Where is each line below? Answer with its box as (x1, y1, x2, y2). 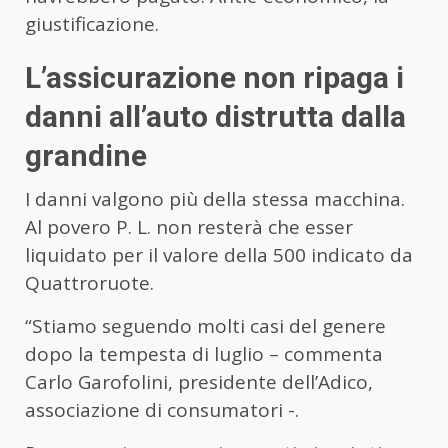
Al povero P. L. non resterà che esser (25, 213, 353, 240)
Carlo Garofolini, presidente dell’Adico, (25, 368, 373, 395)
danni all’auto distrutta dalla (25, 98, 406, 134)
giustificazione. (25, 10, 159, 37)
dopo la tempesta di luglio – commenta (25, 340, 383, 367)
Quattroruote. (25, 269, 154, 296)
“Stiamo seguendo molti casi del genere (25, 312, 386, 339)
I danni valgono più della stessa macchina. (25, 185, 405, 212)
